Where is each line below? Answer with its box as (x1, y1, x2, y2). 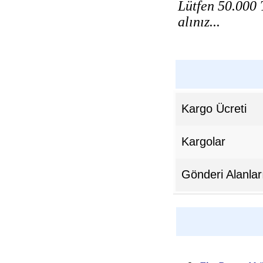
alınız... (178, 14, 220, 29)
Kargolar (181, 134, 225, 148)
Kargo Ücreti (181, 102, 247, 115)
